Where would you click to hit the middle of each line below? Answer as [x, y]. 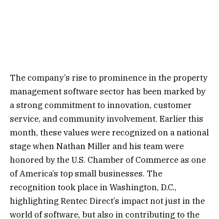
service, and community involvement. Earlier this [107, 119]
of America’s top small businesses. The [86, 174]
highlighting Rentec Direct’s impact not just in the [107, 201]
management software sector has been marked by [108, 92]
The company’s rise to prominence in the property [109, 78]
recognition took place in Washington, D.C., [93, 187]
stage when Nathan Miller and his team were [97, 146]
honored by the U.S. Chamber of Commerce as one [108, 160]
